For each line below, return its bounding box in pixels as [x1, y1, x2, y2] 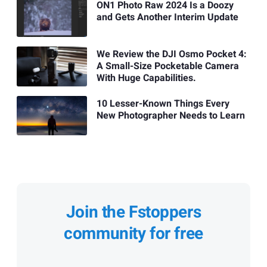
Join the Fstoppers [66, 200, 201, 225]
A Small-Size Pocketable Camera [96, 59, 239, 74]
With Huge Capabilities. [96, 71, 196, 86]
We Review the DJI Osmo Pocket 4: [96, 47, 247, 62]
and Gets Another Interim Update [96, 10, 238, 25]
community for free [64, 221, 203, 246]
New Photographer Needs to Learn [96, 108, 245, 123]
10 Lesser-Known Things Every [96, 96, 229, 111]
